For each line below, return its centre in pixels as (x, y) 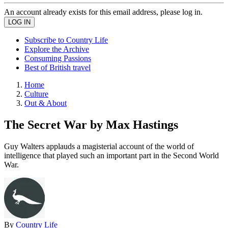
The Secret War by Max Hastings (91, 124)
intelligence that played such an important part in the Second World (111, 155)
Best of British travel (58, 67)
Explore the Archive (57, 49)
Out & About (46, 103)
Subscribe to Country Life (66, 40)
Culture (36, 94)
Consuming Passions (58, 58)
